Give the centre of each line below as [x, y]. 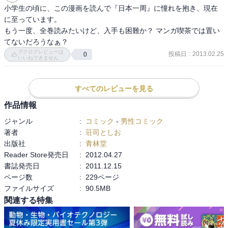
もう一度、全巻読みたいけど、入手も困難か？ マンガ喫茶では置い [112, 30]
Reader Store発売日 [36, 154]
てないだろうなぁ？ [36, 41]
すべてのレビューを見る [114, 88]
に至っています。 [33, 19]
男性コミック [142, 121]
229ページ [102, 177]
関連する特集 [28, 200]
